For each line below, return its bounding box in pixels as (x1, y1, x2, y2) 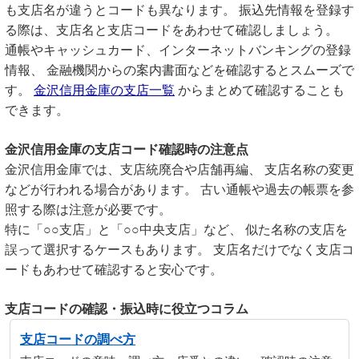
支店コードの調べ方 (20, 333, 135, 346)
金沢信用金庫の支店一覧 (34, 83, 175, 97)
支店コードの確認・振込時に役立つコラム (5, 302, 248, 316)
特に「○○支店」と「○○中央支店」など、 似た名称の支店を (5, 223, 348, 236)
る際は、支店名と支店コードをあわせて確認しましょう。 (5, 23, 338, 37)
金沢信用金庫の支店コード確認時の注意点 (5, 143, 248, 156)
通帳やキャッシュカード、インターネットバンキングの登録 (5, 43, 351, 57)
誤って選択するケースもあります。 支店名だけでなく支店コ (5, 243, 354, 256)
